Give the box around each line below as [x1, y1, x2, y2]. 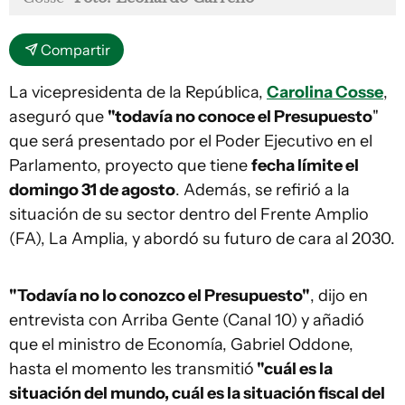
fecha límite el [251, 155, 359, 176]
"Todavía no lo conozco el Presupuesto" [9, 286, 310, 306]
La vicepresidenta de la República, [9, 82, 267, 103]
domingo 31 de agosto [9, 180, 175, 201]
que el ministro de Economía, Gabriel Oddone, [9, 334, 353, 355]
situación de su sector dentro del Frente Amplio [9, 204, 369, 225]
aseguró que [9, 107, 108, 127]
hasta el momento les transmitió [9, 359, 254, 380]
